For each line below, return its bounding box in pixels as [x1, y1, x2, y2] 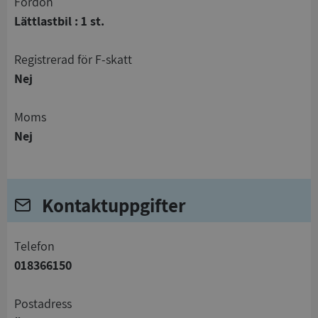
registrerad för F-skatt [21, 51, 132, 68]
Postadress [21, 295, 72, 312]
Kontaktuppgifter [53, 192, 186, 218]
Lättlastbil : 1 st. [14, 13, 104, 30]
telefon [21, 237, 55, 254]
